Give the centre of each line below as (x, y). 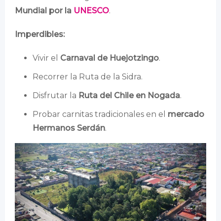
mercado (186, 114)
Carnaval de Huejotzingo (110, 58)
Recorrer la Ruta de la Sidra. (88, 76)
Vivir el (46, 58)
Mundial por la (44, 10)
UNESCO (91, 10)
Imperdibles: (40, 34)
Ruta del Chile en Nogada (129, 95)
